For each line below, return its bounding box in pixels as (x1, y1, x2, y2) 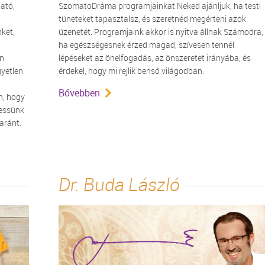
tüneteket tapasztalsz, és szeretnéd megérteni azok (59, 13, 246, 24)
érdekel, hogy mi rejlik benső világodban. (59, 65, 204, 76)
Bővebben (59, 86, 100, 99)
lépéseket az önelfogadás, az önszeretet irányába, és (59, 52, 251, 63)
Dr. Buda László (59, 173, 180, 196)
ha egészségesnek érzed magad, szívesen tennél (59, 39, 234, 50)
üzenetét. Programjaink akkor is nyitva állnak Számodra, (59, 26, 263, 37)
